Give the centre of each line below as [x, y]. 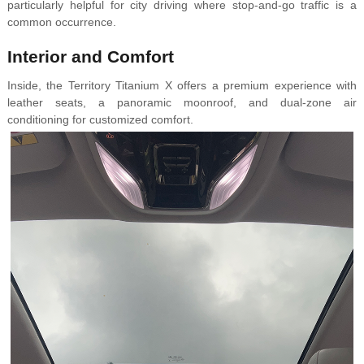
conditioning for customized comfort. [100, 120]
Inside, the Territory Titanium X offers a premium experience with [182, 86]
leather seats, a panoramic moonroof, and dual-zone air [182, 103]
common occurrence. [61, 22]
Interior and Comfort [90, 57]
